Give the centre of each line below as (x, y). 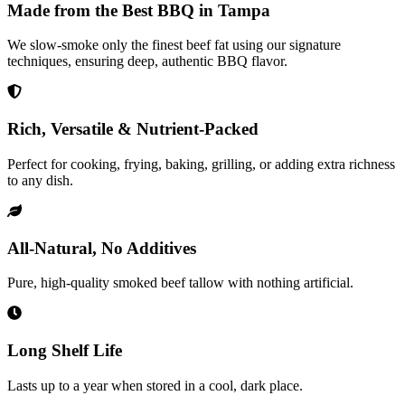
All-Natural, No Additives (102, 248)
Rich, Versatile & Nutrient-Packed (133, 129)
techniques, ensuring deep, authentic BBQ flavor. (147, 61)
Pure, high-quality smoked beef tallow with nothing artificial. (180, 283)
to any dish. (40, 180)
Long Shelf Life (65, 350)
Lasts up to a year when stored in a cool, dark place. (155, 385)
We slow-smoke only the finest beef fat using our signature (174, 45)
